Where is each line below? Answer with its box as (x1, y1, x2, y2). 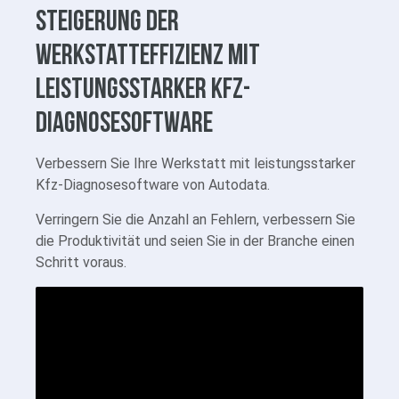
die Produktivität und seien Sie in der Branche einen (36, 232, 354, 250)
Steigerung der (36, 4, 179, 37)
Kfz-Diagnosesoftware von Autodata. (36, 176, 270, 194)
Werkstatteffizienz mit (36, 38, 260, 70)
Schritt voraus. (36, 254, 126, 272)
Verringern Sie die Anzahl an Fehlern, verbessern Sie (36, 211, 355, 229)
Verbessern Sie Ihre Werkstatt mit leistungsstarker (36, 155, 355, 173)
